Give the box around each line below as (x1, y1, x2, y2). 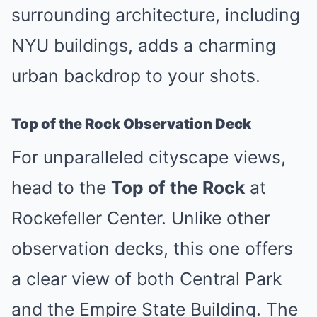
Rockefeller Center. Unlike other (11, 207, 270, 229)
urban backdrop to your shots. (11, 65, 260, 86)
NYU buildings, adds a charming (11, 35, 276, 56)
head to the (11, 177, 111, 198)
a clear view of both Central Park (11, 268, 282, 289)
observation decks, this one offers (11, 238, 293, 259)
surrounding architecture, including (11, 4, 300, 25)
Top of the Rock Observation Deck (11, 115, 251, 132)
